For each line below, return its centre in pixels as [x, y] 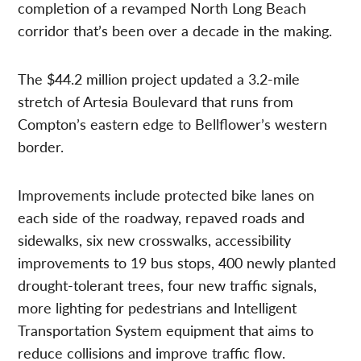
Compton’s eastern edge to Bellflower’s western [173, 123]
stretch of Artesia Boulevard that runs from [156, 101]
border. [41, 146]
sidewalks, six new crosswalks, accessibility [155, 239]
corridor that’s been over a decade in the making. [175, 30]
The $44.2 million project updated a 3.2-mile [159, 78]
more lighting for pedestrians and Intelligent [158, 307]
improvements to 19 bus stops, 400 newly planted [177, 262]
